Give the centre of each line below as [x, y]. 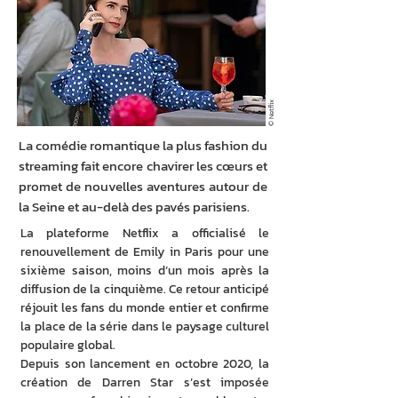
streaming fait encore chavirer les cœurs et [143, 166]
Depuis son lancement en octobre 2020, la [145, 364]
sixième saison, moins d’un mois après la [145, 271]
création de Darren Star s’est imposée [145, 382]
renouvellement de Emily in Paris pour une [145, 252]
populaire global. [69, 345]
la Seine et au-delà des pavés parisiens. [134, 207]
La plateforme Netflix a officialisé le [145, 233]
